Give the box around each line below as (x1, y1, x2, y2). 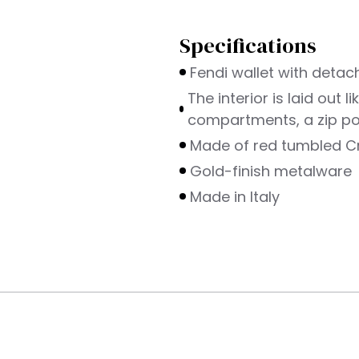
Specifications (179, 30, 317, 60)
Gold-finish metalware (190, 160, 352, 181)
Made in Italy (190, 186, 280, 207)
